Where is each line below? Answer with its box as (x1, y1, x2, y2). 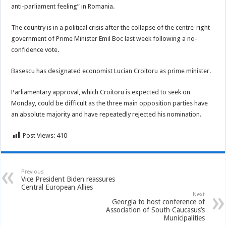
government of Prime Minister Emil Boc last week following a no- (11, 35, 198, 42)
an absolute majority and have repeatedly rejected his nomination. (11, 110, 202, 118)
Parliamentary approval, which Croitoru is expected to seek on (11, 88, 191, 96)
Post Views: (23, 132, 55, 139)
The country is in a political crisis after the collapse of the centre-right (11, 24, 210, 31)
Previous (21, 168, 44, 175)
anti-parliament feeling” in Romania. (11, 3, 115, 10)
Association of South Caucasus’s (105, 206, 205, 214)
